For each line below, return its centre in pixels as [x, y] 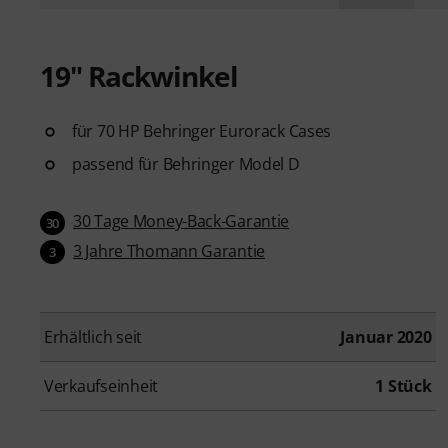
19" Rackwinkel [139, 75]
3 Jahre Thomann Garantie [169, 250]
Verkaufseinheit [101, 386]
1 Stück [403, 386]
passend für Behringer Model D [186, 163]
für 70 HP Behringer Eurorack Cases [202, 130]
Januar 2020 [386, 337]
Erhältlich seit [93, 337]
